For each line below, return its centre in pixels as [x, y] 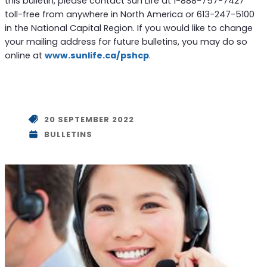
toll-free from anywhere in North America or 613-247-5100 [129, 15]
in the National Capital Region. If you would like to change [128, 28]
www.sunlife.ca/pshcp [97, 56]
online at [24, 56]
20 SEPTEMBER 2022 [89, 119]
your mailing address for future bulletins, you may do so [126, 42]
